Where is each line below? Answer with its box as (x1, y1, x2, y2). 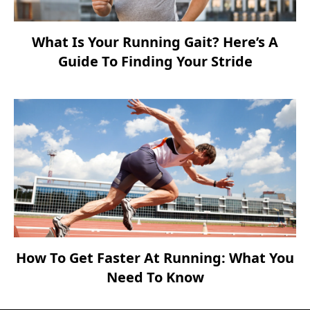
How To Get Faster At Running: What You (16, 248, 294, 268)
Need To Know (106, 268, 204, 287)
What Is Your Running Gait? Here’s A (32, 33, 278, 52)
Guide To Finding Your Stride (57, 52, 253, 71)
